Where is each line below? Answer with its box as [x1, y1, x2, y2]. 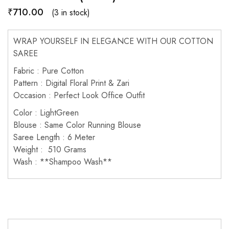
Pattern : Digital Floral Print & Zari [13, 77, 129, 89]
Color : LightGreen [13, 107, 79, 119]
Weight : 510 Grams [13, 144, 86, 156]
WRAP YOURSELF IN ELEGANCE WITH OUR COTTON [13, 35, 213, 48]
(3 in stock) [52, 6, 90, 18]
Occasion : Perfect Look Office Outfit [13, 89, 145, 102]
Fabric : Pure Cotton [13, 65, 84, 77]
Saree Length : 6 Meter [13, 131, 95, 144]
